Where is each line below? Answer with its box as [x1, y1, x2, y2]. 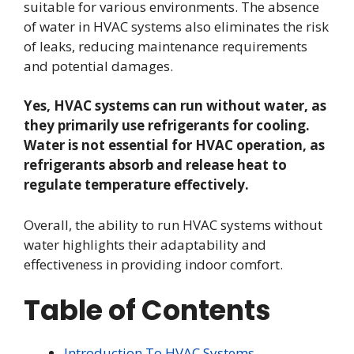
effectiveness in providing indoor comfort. [24, 254, 283, 273]
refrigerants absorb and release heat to [24, 156, 287, 175]
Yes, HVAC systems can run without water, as [24, 96, 326, 115]
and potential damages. [24, 56, 173, 75]
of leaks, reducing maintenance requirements [24, 36, 307, 55]
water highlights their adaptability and [24, 235, 266, 254]
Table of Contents [24, 291, 271, 330]
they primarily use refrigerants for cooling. [24, 116, 310, 135]
